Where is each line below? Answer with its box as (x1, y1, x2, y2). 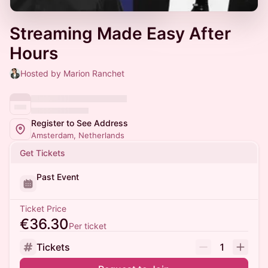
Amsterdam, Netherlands (31, 130, 124, 140)
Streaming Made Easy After (10, 23, 231, 44)
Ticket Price (20, 203, 66, 214)
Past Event (36, 172, 79, 182)
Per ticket (69, 221, 106, 231)
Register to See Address (31, 118, 128, 128)
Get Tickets (20, 148, 65, 158)
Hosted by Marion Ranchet (20, 68, 124, 78)
